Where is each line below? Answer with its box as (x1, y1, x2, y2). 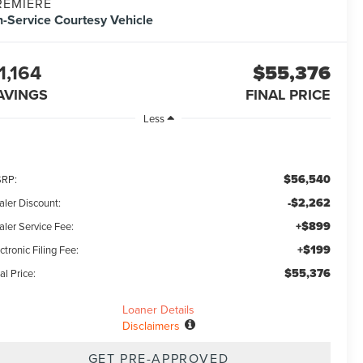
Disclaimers (122, 317, 180, 334)
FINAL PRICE (245, 84, 331, 106)
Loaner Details (122, 301, 194, 318)
